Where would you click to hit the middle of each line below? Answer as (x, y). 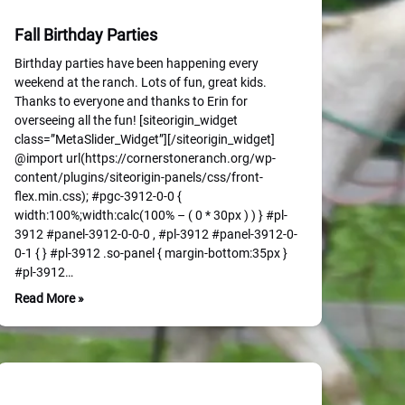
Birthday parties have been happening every (137, 63)
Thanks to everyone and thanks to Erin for (131, 101)
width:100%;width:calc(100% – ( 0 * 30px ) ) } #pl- (151, 215)
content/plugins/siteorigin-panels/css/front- (139, 177)
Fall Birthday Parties (86, 35)
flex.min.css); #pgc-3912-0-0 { (98, 196)
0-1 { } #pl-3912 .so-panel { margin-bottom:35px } (151, 253)
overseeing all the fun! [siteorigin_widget (126, 120)
